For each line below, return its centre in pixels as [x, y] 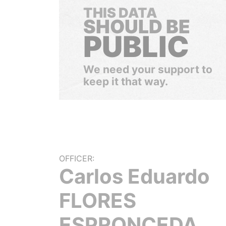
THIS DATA [120, 13]
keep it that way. [126, 81]
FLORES [98, 201]
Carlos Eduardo [134, 176]
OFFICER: [77, 158]
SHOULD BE [137, 26]
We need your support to [148, 69]
